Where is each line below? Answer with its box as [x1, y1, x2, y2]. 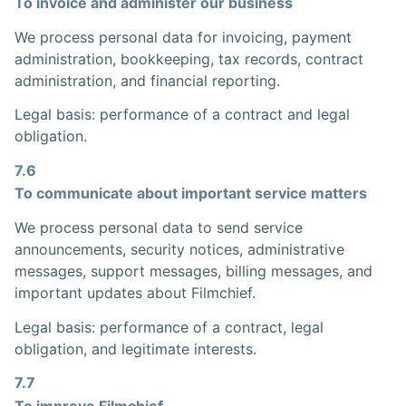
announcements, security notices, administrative [14, 239, 344, 258]
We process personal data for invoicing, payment [14, 27, 352, 46]
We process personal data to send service [14, 217, 303, 237]
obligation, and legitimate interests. [14, 339, 256, 358]
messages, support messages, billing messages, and [14, 261, 372, 280]
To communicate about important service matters [14, 184, 367, 203]
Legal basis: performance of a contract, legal [14, 317, 324, 336]
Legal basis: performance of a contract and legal [14, 105, 350, 124]
